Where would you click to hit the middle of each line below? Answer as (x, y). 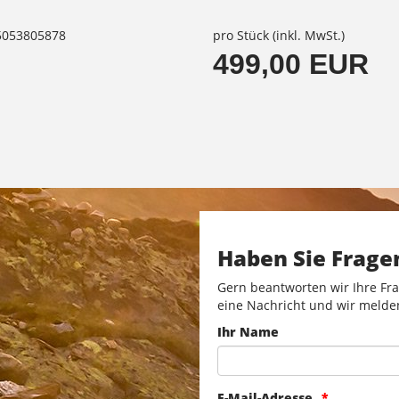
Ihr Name (248, 332)
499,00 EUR (291, 64)
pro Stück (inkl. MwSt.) (279, 35)
